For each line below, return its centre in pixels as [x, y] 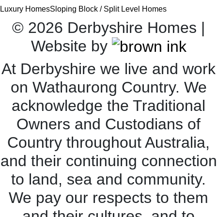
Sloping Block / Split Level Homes [108, 9]
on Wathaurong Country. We [108, 87]
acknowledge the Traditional [108, 106]
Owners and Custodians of [108, 124]
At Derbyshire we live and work [108, 69]
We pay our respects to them [108, 198]
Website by [71, 46]
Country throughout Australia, [108, 143]
